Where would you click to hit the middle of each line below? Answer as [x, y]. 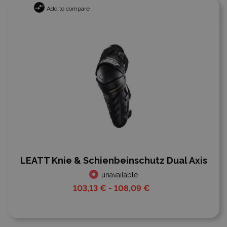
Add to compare [68, 9]
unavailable [119, 175]
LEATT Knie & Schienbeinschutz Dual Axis [113, 160]
